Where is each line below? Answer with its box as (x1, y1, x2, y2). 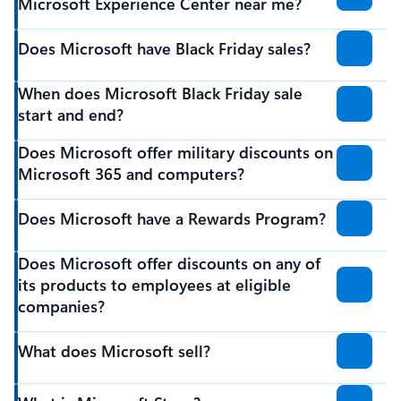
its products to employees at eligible (18, 274, 291, 296)
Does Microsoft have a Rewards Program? (18, 208, 326, 230)
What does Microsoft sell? (18, 340, 210, 363)
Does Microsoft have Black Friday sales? (18, 38, 311, 60)
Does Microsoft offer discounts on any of (18, 252, 320, 275)
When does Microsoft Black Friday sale (18, 82, 303, 105)
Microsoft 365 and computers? (18, 163, 244, 185)
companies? (18, 295, 105, 318)
